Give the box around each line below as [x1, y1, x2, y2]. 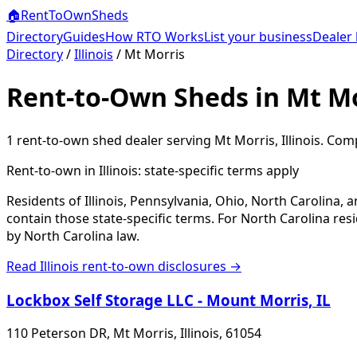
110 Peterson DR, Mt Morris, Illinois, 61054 [6, 324, 261, 343]
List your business [204, 28, 312, 45]
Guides [63, 28, 105, 45]
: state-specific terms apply [138, 161, 299, 179]
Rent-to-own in [6, 161, 99, 179]
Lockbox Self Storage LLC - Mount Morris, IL [6, 289, 331, 310]
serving [163, 131, 214, 149]
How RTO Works [105, 28, 204, 45]
